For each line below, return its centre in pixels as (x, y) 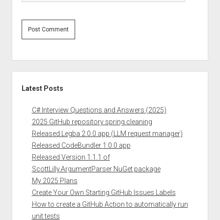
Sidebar (26, 77)
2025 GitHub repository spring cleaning (92, 122)
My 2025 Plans (55, 181)
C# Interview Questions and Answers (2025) (99, 110)
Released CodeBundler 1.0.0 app (81, 145)
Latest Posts (42, 88)
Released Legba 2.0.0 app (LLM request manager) (107, 134)
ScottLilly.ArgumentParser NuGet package (96, 169)
